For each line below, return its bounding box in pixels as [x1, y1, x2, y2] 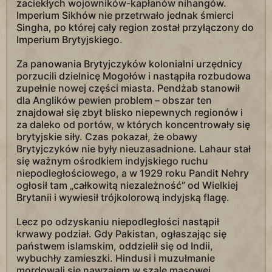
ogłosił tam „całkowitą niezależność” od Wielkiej [16, 179, 238, 192]
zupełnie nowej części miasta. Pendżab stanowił [16, 82, 240, 95]
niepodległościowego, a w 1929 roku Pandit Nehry [16, 167, 249, 180]
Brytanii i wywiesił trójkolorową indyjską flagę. [16, 191, 229, 204]
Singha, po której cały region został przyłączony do [16, 21, 254, 34]
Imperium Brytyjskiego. [16, 33, 123, 46]
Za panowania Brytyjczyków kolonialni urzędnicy [16, 58, 242, 70]
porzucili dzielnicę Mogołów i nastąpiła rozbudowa [16, 70, 251, 83]
